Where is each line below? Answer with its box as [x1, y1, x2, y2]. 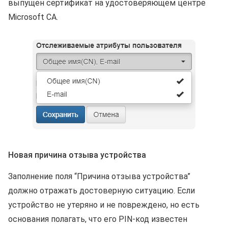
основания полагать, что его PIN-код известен [8, 214, 187, 224]
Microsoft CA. [8, 12, 58, 22]
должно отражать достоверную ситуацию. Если [8, 186, 195, 196]
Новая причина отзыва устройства [8, 150, 146, 160]
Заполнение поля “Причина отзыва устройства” [8, 172, 190, 182]
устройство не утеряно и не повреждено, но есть [8, 200, 199, 210]
